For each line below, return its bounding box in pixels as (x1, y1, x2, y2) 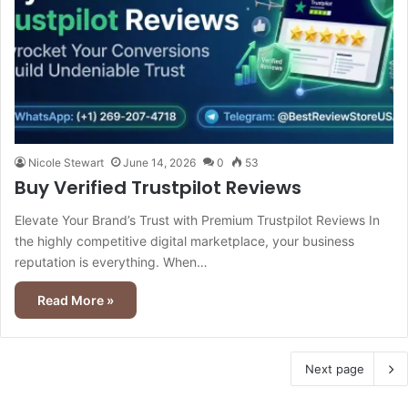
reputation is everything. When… (15, 254, 208, 270)
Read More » (37, 292, 114, 309)
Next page (305, 362, 364, 377)
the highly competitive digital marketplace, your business (15, 233, 354, 250)
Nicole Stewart (28, 156, 104, 170)
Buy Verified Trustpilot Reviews (15, 175, 301, 201)
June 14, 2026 (123, 156, 196, 170)
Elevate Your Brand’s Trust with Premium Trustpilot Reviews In (15, 212, 380, 229)
